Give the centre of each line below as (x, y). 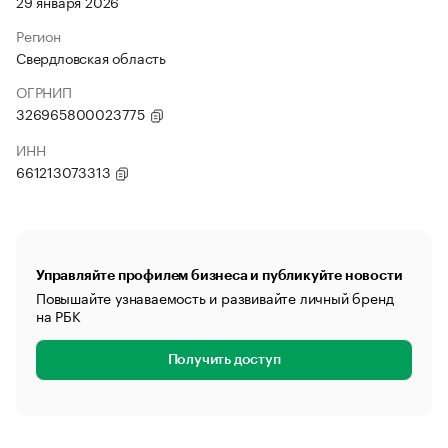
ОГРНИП (44, 91)
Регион (38, 35)
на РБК (58, 315)
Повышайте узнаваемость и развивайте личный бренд (215, 297)
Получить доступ (224, 360)
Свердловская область (91, 57)
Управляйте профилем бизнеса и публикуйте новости (219, 275)
